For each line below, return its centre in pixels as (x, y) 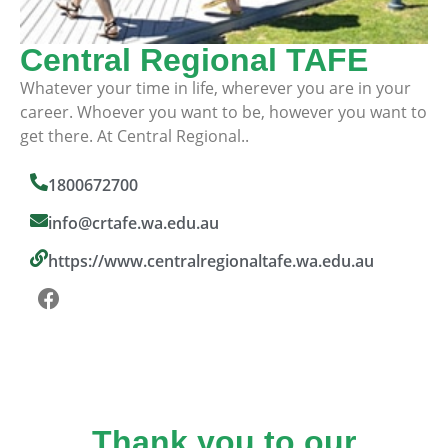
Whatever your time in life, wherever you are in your (215, 88)
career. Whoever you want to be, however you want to (223, 112)
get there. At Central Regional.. (134, 136)
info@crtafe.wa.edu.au (133, 223)
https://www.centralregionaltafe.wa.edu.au (211, 261)
